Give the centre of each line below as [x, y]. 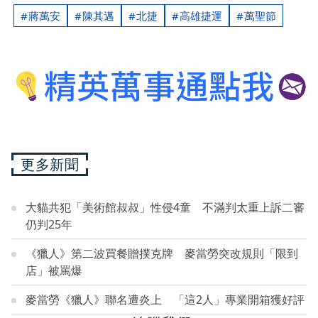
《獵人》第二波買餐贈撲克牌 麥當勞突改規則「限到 [162, 254]
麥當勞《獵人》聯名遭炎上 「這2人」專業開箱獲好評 [165, 300]
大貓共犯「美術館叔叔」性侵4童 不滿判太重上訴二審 [165, 208]
